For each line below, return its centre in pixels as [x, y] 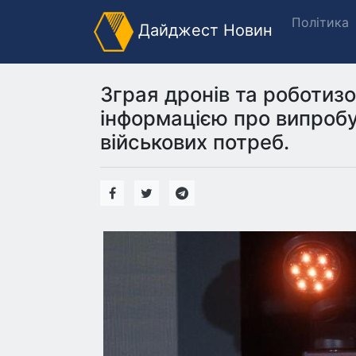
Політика [320, 22]
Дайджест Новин [203, 31]
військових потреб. [195, 142]
